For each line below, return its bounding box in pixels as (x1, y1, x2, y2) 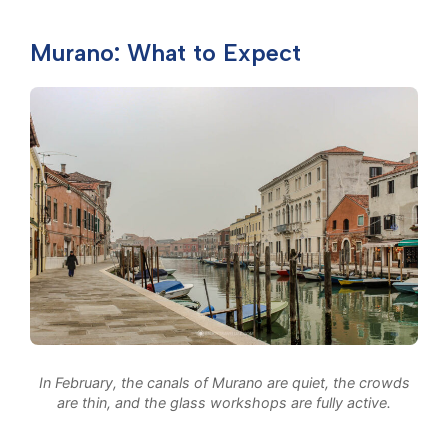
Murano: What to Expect (30, 37, 301, 67)
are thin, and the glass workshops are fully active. (57, 394, 391, 412)
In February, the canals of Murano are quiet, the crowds (38, 374, 410, 392)
